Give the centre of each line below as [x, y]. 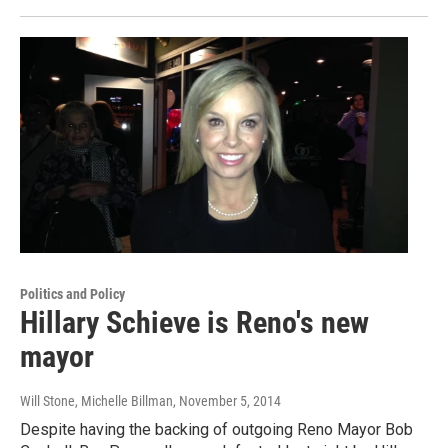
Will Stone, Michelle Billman [96, 401]
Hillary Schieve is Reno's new [194, 323]
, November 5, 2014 [227, 401]
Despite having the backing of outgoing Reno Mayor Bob [216, 430]
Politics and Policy [72, 294]
